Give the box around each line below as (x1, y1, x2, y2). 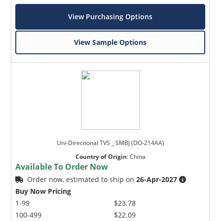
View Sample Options (74, 37, 147, 47)
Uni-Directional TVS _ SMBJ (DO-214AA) (56, 138, 164, 147)
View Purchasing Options (68, 11, 153, 21)
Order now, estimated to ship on (27, 174, 137, 184)
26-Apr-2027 (136, 174, 178, 184)
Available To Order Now (15, 161, 109, 172)
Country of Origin (75, 152, 127, 161)
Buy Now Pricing (15, 186, 72, 196)
